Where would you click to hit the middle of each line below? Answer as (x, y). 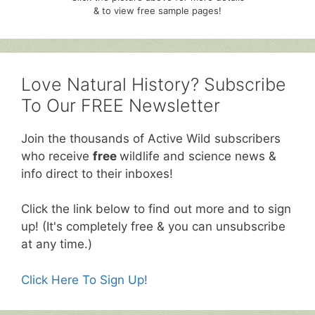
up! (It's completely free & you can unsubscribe (153, 227)
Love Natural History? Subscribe (154, 84)
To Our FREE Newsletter (121, 105)
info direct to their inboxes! (97, 173)
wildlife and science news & (198, 156)
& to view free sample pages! (157, 10)
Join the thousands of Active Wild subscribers (151, 138)
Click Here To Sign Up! (84, 279)
